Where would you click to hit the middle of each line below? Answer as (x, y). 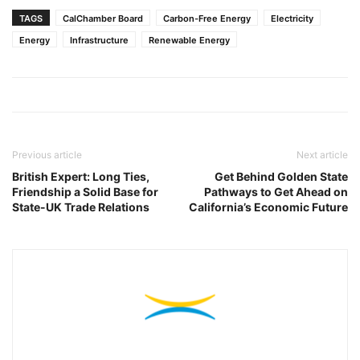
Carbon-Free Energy (207, 18)
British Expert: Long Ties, (81, 176)
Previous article (47, 154)
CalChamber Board (103, 18)
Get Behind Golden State (281, 176)
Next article (322, 154)
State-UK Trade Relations (81, 207)
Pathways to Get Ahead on (276, 191)
